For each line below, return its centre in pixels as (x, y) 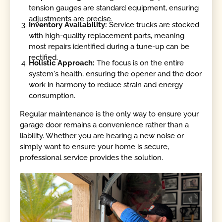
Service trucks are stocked (153, 25)
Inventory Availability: (68, 25)
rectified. (44, 57)
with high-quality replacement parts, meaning (107, 35)
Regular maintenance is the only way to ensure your (110, 114)
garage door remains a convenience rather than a (105, 125)
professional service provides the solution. (92, 157)
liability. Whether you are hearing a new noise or (102, 136)
